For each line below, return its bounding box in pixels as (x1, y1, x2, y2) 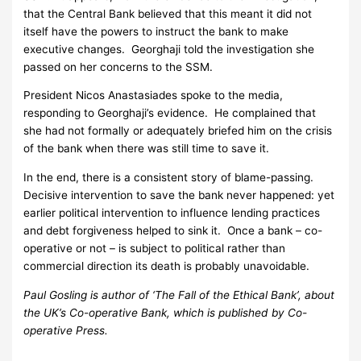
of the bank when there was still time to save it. (23, 142, 270, 156)
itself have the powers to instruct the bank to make (23, 24, 289, 38)
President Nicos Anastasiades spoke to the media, (23, 89, 284, 102)
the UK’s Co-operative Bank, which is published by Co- (23, 305, 308, 319)
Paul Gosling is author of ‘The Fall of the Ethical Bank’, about (23, 288, 335, 301)
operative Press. (23, 323, 109, 337)
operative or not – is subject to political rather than (23, 241, 286, 255)
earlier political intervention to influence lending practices (23, 205, 321, 219)
